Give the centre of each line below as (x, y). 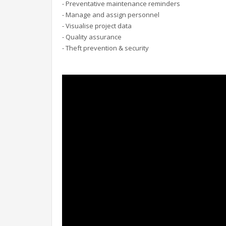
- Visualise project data (97, 26)
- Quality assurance (92, 37)
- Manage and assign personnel (111, 15)
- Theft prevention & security (105, 48)
